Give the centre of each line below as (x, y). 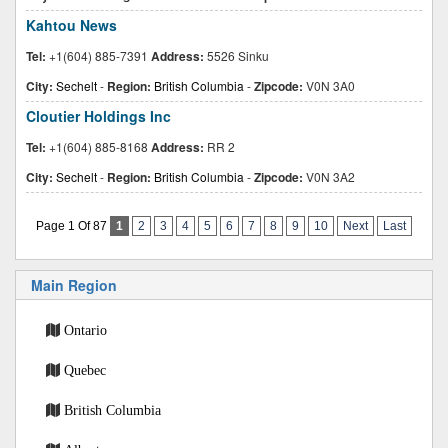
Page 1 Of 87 (73, 226)
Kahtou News (71, 25)
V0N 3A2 (329, 176)
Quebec (85, 370)
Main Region (74, 285)
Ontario (85, 330)
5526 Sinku (236, 55)
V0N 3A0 (329, 85)
